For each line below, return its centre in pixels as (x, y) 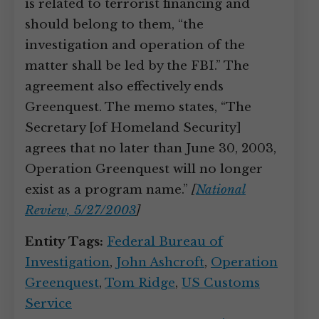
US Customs (221, 283)
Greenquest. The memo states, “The (138, 107)
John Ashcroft (160, 262)
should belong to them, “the (114, 25)
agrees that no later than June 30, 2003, (151, 148)
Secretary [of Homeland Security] (133, 128)
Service (48, 304)
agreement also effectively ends (124, 87)
